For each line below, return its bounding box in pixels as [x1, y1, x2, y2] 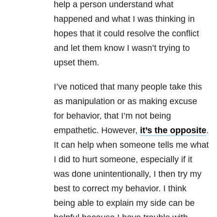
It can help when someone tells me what [54, 140, 209, 150]
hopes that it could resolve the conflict [54, 29, 199, 39]
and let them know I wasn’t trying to [54, 43, 190, 53]
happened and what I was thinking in [54, 14, 195, 24]
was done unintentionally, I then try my [54, 169, 201, 179]
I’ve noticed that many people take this [54, 82, 202, 92]
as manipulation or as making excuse [54, 96, 197, 107]
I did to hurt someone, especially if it [54, 155, 192, 165]
